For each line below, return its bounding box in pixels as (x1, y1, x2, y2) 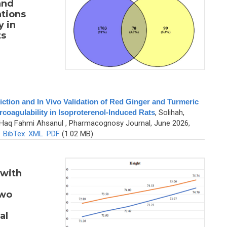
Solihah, (158, 108, 184, 118)
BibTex (3, 129, 25, 139)
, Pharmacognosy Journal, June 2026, (63, 119, 190, 128)
